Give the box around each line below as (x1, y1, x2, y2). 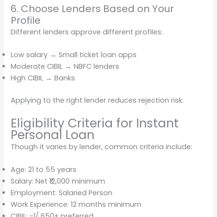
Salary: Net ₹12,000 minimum (11, 176, 106, 186)
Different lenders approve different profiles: (11, 27, 163, 37)
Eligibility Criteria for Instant (11, 114, 179, 132)
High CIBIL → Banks (11, 73, 76, 83)
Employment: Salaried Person (11, 188, 113, 198)
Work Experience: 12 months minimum (11, 200, 142, 210)
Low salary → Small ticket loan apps (11, 50, 137, 60)
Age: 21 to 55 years (11, 165, 77, 175)
